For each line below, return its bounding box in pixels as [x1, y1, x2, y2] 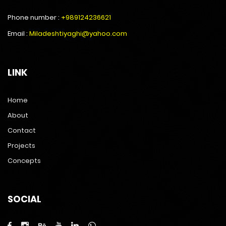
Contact [8, 126, 36, 136]
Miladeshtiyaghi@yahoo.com [29, 29, 127, 39]
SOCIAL [8, 193, 41, 206]
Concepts [8, 156, 41, 166]
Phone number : [8, 13, 61, 23]
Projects [8, 141, 35, 151]
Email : [8, 29, 29, 39]
